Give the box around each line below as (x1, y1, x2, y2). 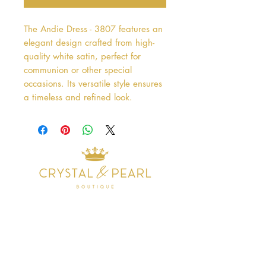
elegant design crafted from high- (24, 36, 154, 48)
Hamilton (12, 245, 43, 255)
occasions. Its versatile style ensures (24, 77, 162, 89)
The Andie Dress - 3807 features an (24, 23, 163, 34)
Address (12, 208, 83, 222)
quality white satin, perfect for (24, 50, 141, 62)
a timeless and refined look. (24, 91, 132, 103)
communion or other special (24, 64, 132, 75)
